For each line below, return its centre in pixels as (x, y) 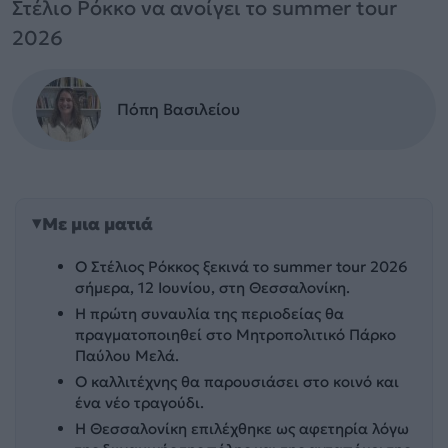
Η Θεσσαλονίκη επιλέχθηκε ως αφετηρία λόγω (242, 429)
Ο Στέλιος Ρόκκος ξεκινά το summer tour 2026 (242, 266)
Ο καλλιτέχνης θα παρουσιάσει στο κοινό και (237, 382)
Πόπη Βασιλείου (178, 108)
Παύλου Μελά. (127, 355)
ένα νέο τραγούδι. (140, 403)
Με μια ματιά (97, 224)
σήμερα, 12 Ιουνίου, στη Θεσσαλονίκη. (213, 287)
